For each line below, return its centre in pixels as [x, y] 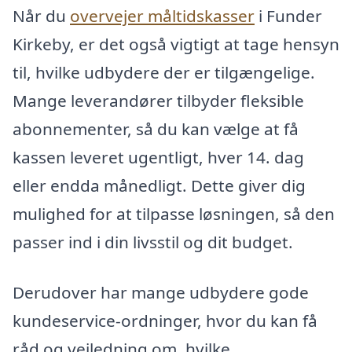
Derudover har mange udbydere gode [161, 292]
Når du [41, 16]
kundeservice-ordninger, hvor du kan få [165, 321]
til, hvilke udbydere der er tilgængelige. [164, 73]
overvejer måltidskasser [162, 16]
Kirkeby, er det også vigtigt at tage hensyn [176, 44]
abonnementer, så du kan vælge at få [156, 129]
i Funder [288, 16]
